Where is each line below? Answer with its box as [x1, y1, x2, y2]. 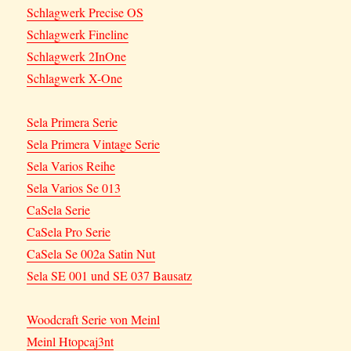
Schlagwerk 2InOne [27, 48, 127, 65]
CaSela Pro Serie [27, 223, 111, 241]
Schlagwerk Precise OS [27, 4, 144, 21]
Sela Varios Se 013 [27, 179, 121, 197]
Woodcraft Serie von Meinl [27, 311, 161, 328]
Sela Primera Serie [27, 114, 118, 131]
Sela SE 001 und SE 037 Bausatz [27, 267, 193, 284]
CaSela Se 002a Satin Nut [27, 245, 156, 262]
